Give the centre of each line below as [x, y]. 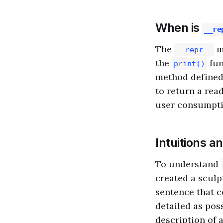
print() [189, 64]
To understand [188, 164]
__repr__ [194, 50]
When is [179, 28]
